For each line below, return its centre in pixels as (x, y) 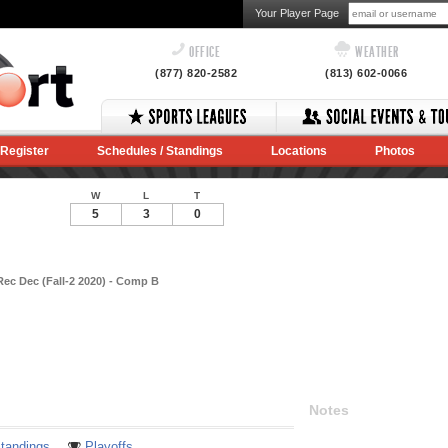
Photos (395, 151)
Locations (299, 151)
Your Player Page (297, 13)
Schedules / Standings (160, 151)
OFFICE (203, 52)
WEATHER (375, 52)
